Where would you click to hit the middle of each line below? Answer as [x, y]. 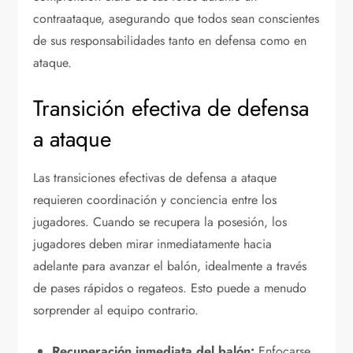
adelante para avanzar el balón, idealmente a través [170, 266]
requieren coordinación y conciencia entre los [155, 199]
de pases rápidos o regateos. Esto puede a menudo [170, 288]
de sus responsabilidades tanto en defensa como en [170, 40]
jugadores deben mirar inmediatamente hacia [153, 243]
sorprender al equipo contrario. [116, 310]
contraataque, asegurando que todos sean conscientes [176, 18]
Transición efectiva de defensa [171, 108]
